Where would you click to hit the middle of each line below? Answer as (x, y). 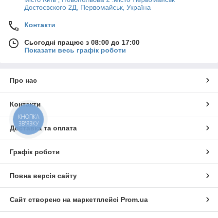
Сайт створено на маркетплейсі (65, 200)
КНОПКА (29, 117)
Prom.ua (134, 200)
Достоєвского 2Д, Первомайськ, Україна (88, 7)
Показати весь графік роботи (75, 50)
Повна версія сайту (43, 176)
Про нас (23, 80)
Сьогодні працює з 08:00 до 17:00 (82, 42)
